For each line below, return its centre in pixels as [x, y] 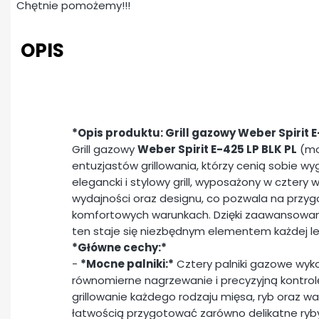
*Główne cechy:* [119, 248]
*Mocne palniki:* [127, 264]
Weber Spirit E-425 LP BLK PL [217, 150]
